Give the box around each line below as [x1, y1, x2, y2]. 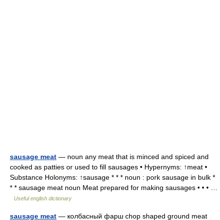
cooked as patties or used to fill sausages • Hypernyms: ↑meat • [10, 163, 207, 171]
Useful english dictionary [14, 195, 72, 201]
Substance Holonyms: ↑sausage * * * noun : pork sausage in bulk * [10, 173, 215, 181]
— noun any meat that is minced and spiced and [56, 153, 209, 161]
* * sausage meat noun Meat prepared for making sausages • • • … [10, 184, 218, 192]
